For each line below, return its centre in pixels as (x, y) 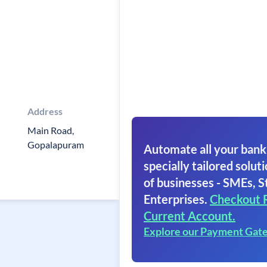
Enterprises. (176, 199)
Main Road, (50, 130)
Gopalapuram (55, 145)
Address (45, 111)
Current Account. (190, 216)
